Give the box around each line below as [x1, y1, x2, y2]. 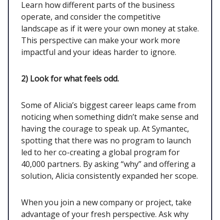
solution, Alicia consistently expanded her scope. [21, 170, 198, 182]
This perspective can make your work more [21, 35, 180, 46]
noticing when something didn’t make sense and [21, 111, 198, 123]
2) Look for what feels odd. [21, 73, 119, 84]
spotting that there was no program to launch [21, 135, 191, 146]
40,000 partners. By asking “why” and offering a [21, 159, 195, 170]
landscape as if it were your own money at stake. [21, 23, 199, 34]
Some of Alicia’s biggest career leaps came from [21, 100, 196, 111]
